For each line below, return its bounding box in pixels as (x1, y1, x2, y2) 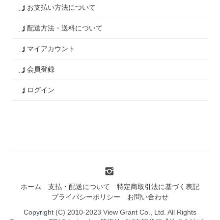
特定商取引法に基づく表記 (117, 182, 199, 191)
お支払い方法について (27, 3, 96, 11)
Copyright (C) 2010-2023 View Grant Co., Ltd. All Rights (24, 208, 196, 216)
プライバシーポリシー (52, 192, 120, 201)
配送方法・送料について (27, 24, 103, 32)
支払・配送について (48, 182, 110, 191)
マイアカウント (27, 44, 76, 53)
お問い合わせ (127, 192, 168, 201)
